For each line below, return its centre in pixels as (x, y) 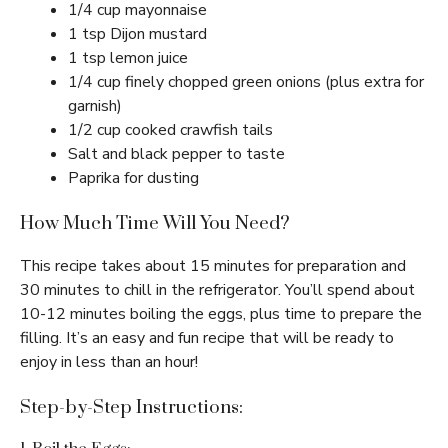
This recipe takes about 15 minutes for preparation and (213, 266)
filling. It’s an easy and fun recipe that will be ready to (207, 338)
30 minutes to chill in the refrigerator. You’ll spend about (217, 290)
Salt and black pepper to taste (176, 154)
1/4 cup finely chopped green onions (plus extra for (246, 82)
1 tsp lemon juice (128, 58)
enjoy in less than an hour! (109, 362)
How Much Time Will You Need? (155, 224)
